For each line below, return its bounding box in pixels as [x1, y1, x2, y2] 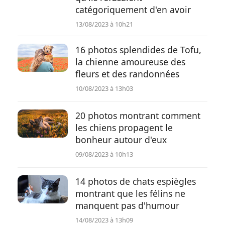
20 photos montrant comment [75, 109, 200, 122]
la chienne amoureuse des [75, 56, 185, 68]
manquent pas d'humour [75, 199, 179, 211]
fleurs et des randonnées [75, 68, 179, 80]
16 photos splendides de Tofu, [75, 44, 201, 56]
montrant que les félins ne [75, 187, 185, 199]
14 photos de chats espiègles [75, 175, 196, 187]
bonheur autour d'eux [75, 134, 167, 146]
